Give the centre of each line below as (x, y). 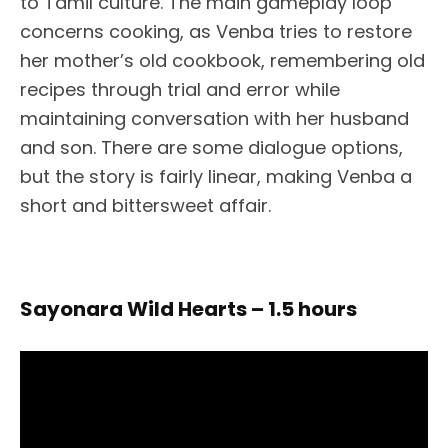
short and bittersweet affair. (145, 205)
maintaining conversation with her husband (214, 118)
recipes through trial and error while (180, 89)
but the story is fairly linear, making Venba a (216, 176)
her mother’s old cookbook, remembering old (222, 60)
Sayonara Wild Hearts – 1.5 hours (188, 308)
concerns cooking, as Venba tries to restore (216, 31)
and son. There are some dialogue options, (211, 147)
